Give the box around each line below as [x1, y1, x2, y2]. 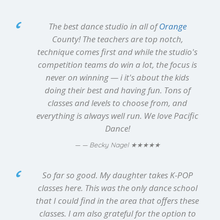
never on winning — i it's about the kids [46, 71, 189, 83]
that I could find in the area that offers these [36, 194, 199, 206]
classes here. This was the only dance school [37, 182, 197, 193]
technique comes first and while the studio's [37, 46, 197, 57]
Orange [159, 20, 187, 32]
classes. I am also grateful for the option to [39, 207, 196, 219]
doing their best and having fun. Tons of [44, 84, 191, 96]
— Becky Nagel [82, 140, 131, 149]
